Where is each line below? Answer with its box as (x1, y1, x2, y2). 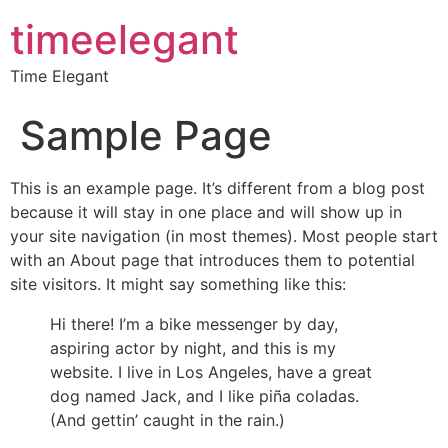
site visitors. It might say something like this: (10, 274, 346, 294)
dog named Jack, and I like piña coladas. (50, 386, 359, 406)
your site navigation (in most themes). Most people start (10, 226, 438, 246)
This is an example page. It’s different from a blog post (10, 178, 425, 198)
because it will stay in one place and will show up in (10, 202, 402, 222)
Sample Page (20, 111, 272, 160)
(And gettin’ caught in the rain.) (50, 410, 285, 430)
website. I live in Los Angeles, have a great (50, 362, 372, 382)
